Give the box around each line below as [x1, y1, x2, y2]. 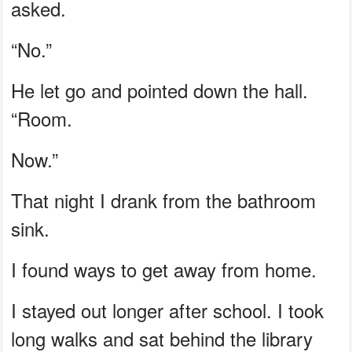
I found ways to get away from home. [11, 255, 317, 283]
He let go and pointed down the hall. [11, 75, 309, 104]
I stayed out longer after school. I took [11, 295, 324, 324]
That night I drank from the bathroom [11, 185, 317, 214]
